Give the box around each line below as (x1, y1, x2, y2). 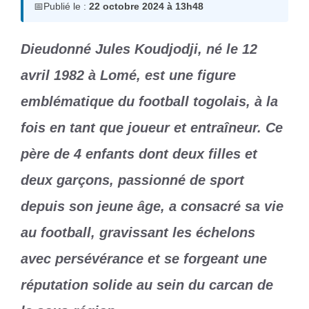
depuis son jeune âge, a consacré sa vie (21, 199, 283, 215)
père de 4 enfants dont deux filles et (21, 146, 257, 162)
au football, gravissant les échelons (21, 225, 255, 241)
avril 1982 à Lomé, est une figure (21, 68, 236, 83)
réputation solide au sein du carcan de (21, 277, 273, 293)
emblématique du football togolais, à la (21, 94, 278, 110)
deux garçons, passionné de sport (21, 172, 244, 188)
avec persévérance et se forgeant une (21, 251, 267, 267)
